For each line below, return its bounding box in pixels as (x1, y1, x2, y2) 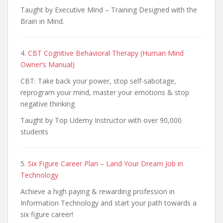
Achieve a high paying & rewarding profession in (20, 187, 175, 196)
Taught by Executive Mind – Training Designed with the (20, 5, 197, 14)
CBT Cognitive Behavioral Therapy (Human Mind (28, 48, 184, 58)
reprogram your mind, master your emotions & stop (20, 88, 189, 97)
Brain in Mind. (20, 16, 64, 26)
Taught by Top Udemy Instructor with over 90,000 (20, 115, 182, 125)
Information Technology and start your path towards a (20, 198, 197, 208)
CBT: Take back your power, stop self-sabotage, (20, 76, 176, 86)
